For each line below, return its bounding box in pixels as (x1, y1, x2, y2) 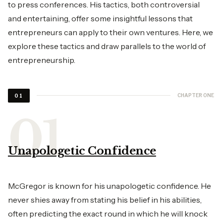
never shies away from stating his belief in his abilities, (8, 194, 202, 205)
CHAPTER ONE (177, 92, 214, 99)
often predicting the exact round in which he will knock (8, 208, 208, 219)
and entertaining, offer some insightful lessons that (8, 13, 193, 23)
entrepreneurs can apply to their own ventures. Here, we (8, 27, 213, 37)
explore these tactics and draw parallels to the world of (8, 41, 206, 51)
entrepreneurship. (8, 55, 75, 65)
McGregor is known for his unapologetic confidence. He (8, 180, 211, 191)
